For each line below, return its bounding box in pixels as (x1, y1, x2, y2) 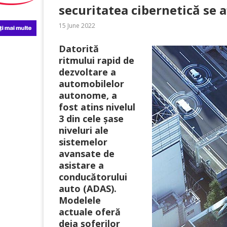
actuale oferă (59, 206, 121, 218)
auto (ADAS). (59, 182, 117, 195)
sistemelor (59, 136, 107, 148)
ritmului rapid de (59, 54, 134, 66)
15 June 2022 (59, 21, 95, 30)
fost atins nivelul (59, 101, 135, 113)
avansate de (59, 147, 115, 160)
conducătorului (59, 171, 127, 183)
